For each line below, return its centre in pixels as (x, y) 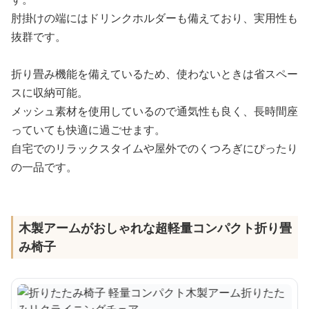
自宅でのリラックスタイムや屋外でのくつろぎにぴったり (154, 148)
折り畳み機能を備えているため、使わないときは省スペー (154, 73)
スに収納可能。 (50, 92)
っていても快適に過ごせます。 (88, 129)
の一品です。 (44, 167)
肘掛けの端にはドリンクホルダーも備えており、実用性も (154, 18)
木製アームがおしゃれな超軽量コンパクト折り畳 (155, 227)
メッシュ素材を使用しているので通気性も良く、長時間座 (154, 111)
